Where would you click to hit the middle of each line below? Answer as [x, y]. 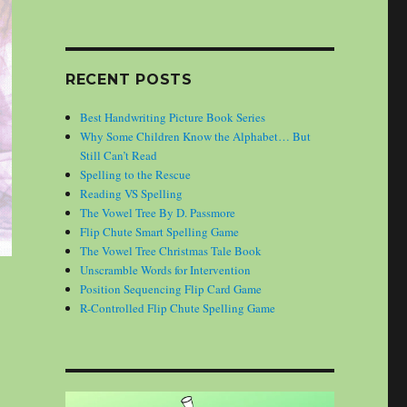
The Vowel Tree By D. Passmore [158, 212]
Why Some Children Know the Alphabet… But [196, 136]
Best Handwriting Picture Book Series [173, 117]
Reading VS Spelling [132, 193]
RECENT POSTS [129, 79]
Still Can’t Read [119, 155]
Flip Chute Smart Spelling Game [160, 231]
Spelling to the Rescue [136, 174]
